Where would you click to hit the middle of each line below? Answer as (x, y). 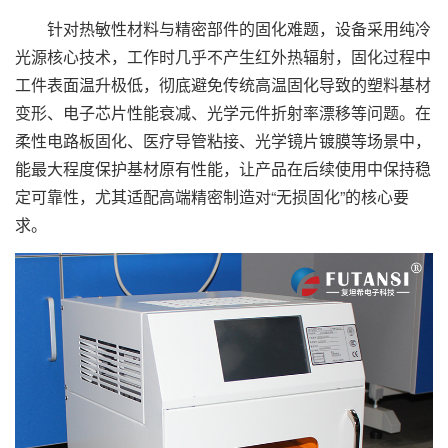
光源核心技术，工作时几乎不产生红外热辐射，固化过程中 (223, 56)
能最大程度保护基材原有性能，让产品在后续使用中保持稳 (223, 168)
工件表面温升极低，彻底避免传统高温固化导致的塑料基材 (223, 84)
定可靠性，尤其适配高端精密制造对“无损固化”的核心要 (212, 196)
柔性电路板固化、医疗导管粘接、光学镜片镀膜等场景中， (223, 140)
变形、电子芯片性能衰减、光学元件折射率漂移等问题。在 (223, 112)
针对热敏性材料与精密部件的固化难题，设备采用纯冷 (223, 28)
